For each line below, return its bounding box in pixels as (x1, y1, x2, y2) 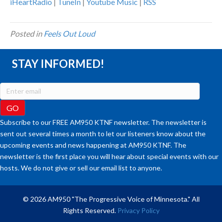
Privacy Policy (117, 206, 160, 215)
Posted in (10, 29, 44, 39)
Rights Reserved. (62, 206, 117, 215)
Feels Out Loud (44, 29, 95, 39)
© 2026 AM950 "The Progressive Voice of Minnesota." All (22, 195, 200, 204)
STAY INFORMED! (12, 57, 104, 71)
